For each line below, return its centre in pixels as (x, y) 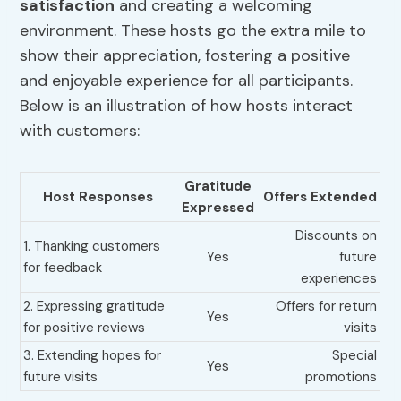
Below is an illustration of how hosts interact (187, 106)
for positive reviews (85, 328)
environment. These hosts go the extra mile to (193, 31)
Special (355, 356)
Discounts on (337, 236)
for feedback (63, 268)
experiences (339, 279)
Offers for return (327, 307)
